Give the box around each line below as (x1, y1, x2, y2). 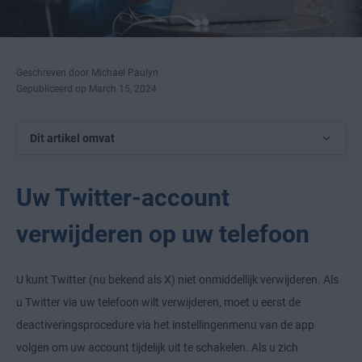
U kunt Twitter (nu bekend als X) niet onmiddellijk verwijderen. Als (16, 273, 339, 287)
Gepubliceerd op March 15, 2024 (16, 83, 157, 95)
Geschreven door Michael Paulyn (16, 67, 158, 79)
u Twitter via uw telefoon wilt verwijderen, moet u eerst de (16, 296, 301, 309)
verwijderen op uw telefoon (16, 220, 309, 249)
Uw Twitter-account (16, 183, 229, 213)
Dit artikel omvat (30, 132, 115, 145)
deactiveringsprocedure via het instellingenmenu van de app (16, 318, 314, 332)
